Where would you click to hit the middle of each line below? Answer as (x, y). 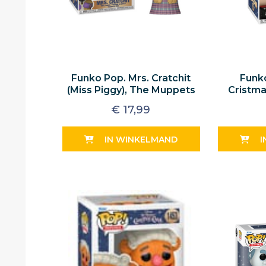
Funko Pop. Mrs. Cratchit (131, 78)
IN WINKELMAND (141, 139)
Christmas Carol (131, 102)
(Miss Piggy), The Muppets (131, 90)
